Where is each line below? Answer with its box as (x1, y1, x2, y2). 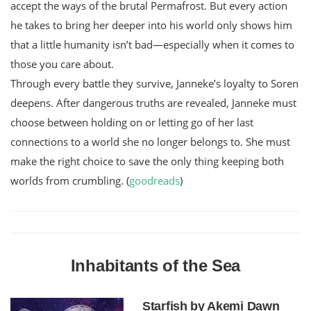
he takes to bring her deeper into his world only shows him (10, 17, 292, 32)
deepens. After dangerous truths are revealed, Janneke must (10, 95, 296, 110)
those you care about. (10, 56, 114, 71)
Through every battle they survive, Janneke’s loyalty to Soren (10, 76, 299, 90)
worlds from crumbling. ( (10, 173, 129, 187)
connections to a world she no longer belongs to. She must (10, 134, 290, 149)
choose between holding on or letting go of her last (10, 115, 253, 129)
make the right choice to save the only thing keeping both (10, 153, 284, 168)
